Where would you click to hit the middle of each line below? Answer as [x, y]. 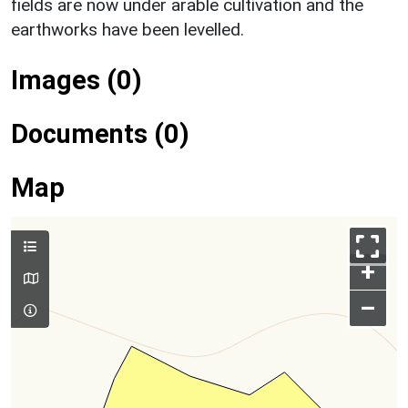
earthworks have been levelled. [127, 29]
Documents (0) [100, 133]
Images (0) [76, 80]
